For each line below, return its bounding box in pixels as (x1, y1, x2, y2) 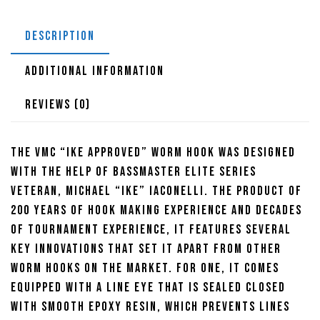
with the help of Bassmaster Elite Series (11, 164, 256, 180)
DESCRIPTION (25, 29, 95, 44)
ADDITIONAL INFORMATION (25, 64, 164, 79)
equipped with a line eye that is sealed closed (11, 280, 286, 296)
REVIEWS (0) (25, 97, 91, 113)
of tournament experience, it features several (11, 222, 291, 238)
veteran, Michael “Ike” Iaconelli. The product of (11, 184, 302, 199)
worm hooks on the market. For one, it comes (11, 261, 279, 276)
